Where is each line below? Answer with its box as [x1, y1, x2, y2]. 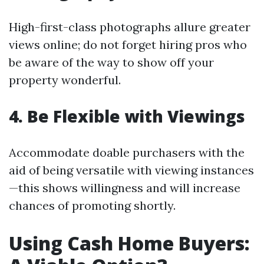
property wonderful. [9, 72, 121, 88]
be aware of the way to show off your [9, 55, 214, 70]
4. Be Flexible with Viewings [9, 105, 245, 128]
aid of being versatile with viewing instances [9, 163, 254, 178]
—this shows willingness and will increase [9, 180, 240, 196]
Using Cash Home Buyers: [9, 230, 250, 256]
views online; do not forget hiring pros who [9, 37, 247, 52]
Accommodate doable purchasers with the [9, 145, 245, 160]
